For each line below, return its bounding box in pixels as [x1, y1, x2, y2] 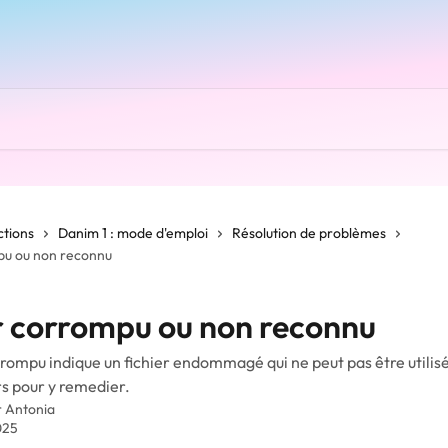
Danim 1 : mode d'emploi [58, 224, 208, 242]
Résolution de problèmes [232, 224, 386, 242]
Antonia [5, 400, 55, 418]
